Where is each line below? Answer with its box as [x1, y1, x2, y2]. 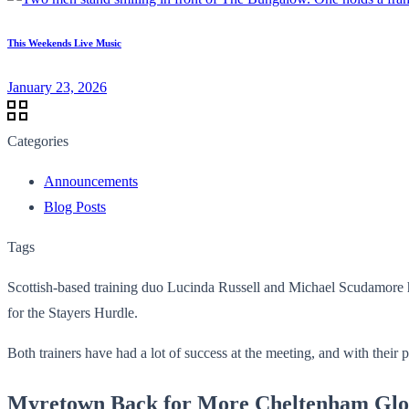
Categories [7, 132, 68, 149]
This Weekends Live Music [7, 37, 121, 48]
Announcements [44, 173, 138, 189]
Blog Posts [44, 198, 106, 215]
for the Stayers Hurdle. [7, 304, 138, 320]
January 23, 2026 [7, 79, 107, 95]
